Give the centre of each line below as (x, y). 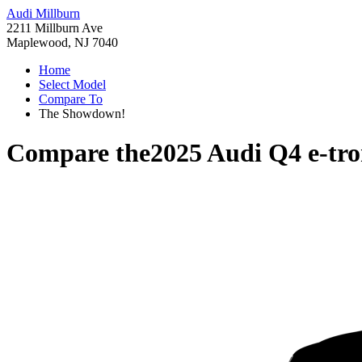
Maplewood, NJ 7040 (62, 42)
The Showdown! (82, 114)
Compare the (78, 153)
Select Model (72, 84)
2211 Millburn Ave (55, 28)
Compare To (71, 99)
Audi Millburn (43, 13)
